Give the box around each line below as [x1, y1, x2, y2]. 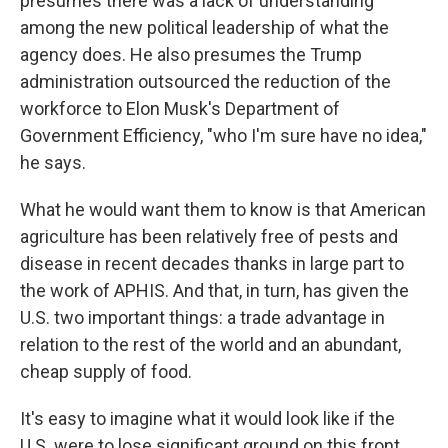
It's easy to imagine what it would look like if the [20, 408, 395, 429]
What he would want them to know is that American [20, 199, 426, 220]
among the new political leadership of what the [20, 17, 389, 38]
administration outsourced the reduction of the [20, 71, 391, 92]
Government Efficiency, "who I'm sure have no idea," [20, 125, 427, 146]
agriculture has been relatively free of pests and [20, 226, 398, 247]
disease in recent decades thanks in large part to [20, 253, 404, 274]
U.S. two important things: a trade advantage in [20, 307, 385, 328]
